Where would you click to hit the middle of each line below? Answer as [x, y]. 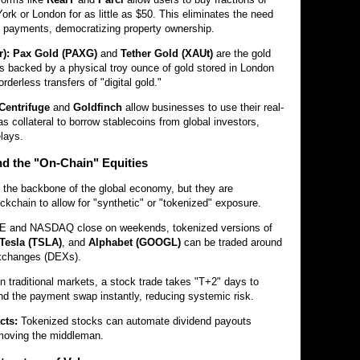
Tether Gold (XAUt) [167, 53]
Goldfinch [98, 107]
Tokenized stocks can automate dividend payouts [135, 321]
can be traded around [231, 242]
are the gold [242, 53]
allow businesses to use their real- [203, 107]
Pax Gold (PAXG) [55, 53]
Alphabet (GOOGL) [135, 242]
